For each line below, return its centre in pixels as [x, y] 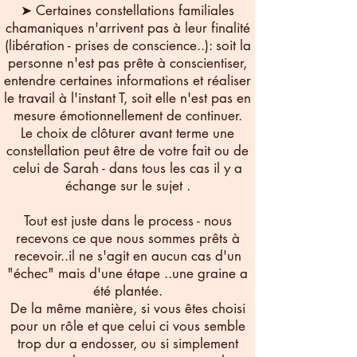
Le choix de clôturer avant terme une [127, 133]
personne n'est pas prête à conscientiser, [127, 63]
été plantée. [127, 290]
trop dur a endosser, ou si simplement [127, 343]
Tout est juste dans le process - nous [127, 220]
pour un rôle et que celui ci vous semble [127, 326]
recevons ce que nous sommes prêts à [127, 238]
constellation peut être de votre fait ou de [127, 150]
